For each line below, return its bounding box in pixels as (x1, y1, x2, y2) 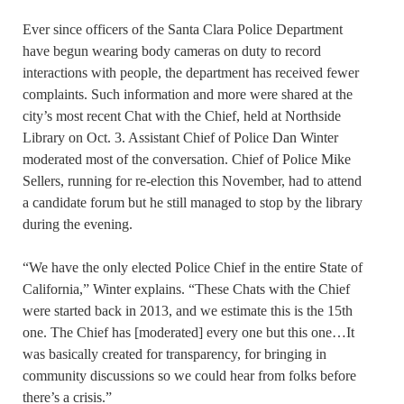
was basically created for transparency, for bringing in (23, 346, 326, 363)
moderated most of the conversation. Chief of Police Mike (23, 151, 351, 168)
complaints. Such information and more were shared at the (23, 87, 353, 103)
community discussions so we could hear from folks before (23, 368, 356, 384)
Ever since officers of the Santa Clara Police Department (23, 22, 343, 38)
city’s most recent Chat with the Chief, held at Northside (23, 108, 341, 124)
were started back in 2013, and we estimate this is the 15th (23, 303, 353, 319)
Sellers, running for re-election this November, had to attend (23, 173, 362, 189)
